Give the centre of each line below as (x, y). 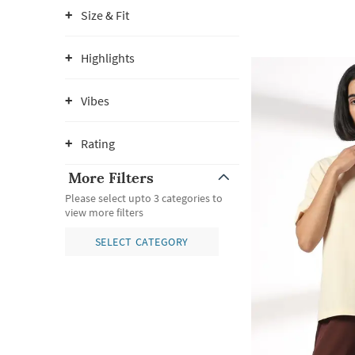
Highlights (108, 58)
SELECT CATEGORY (141, 242)
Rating (98, 143)
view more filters (104, 212)
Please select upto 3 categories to (144, 198)
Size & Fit (105, 15)
